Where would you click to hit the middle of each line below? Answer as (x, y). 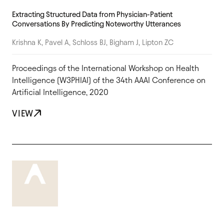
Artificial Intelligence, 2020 (60, 92)
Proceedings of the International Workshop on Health (105, 68)
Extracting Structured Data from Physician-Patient (92, 14)
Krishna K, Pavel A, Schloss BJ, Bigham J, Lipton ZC (93, 42)
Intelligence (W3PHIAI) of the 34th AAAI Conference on (109, 80)
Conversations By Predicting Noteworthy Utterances (96, 24)
